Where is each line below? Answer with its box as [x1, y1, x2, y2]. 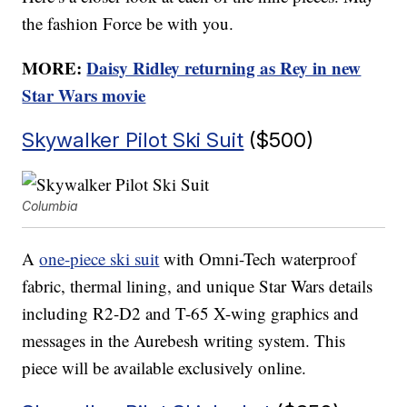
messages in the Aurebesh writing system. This [22, 329, 346, 352]
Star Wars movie [22, 83, 146, 108]
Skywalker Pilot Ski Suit [22, 127, 244, 153]
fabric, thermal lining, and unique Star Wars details [22, 274, 373, 298]
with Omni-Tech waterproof [159, 247, 357, 271]
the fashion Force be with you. [22, 12, 234, 35]
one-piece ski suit [39, 247, 160, 271]
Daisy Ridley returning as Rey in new [86, 55, 362, 81]
